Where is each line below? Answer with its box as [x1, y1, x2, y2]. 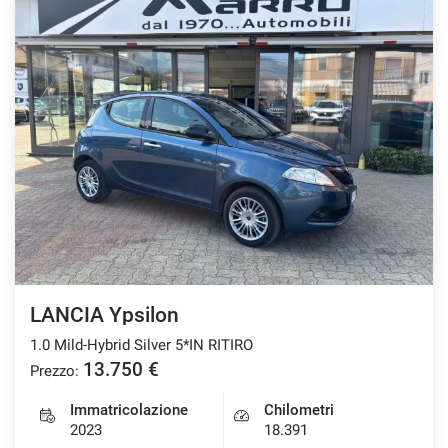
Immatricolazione [70, 400, 188, 419]
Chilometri [264, 400, 334, 419]
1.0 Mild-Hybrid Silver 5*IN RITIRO [30, 335, 253, 354]
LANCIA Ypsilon [30, 302, 179, 327]
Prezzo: [30, 361, 79, 380]
